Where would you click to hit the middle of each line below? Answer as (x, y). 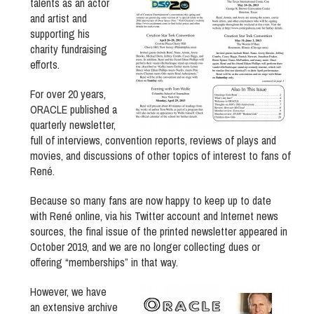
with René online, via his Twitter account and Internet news (154, 216)
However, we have (68, 292)
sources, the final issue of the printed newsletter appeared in (159, 232)
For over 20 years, (68, 94)
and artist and (59, 19)
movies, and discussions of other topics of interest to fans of (161, 156)
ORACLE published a (74, 110)
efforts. (45, 65)
